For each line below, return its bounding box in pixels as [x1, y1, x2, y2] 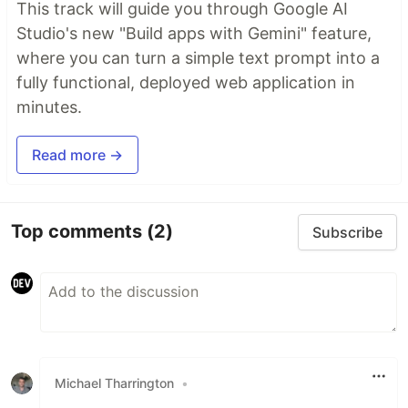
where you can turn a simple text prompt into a [16, 47, 380, 67]
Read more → [32, 145, 123, 164]
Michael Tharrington [55, 375, 174, 392]
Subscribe [312, 222, 382, 241]
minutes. [16, 97, 82, 117]
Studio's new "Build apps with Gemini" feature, [16, 23, 372, 43]
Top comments [11, 220, 147, 243]
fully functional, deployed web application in [16, 72, 355, 92]
